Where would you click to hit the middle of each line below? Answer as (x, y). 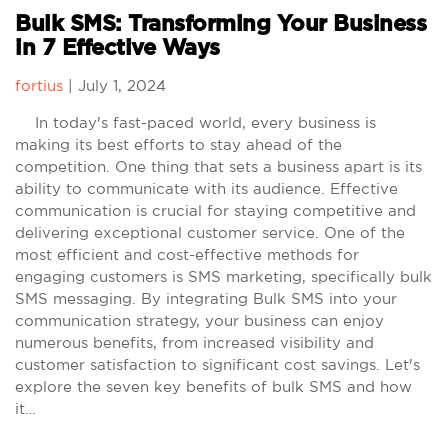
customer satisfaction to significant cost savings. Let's (217, 364)
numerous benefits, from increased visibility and (194, 342)
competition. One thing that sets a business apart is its (218, 166)
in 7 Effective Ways (117, 48)
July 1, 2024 (122, 85)
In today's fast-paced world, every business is (195, 122)
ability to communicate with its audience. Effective (206, 188)
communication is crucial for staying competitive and (215, 210)
